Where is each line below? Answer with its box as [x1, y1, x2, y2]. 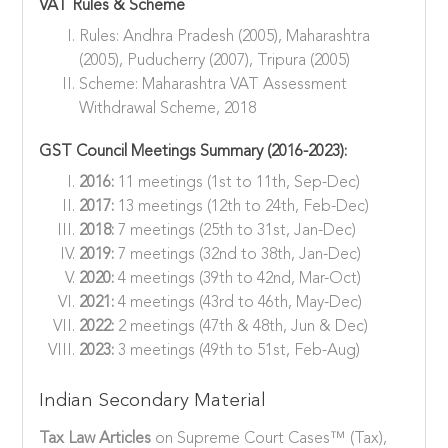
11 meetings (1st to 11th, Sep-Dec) [114, 175, 361, 192]
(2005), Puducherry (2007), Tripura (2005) [79, 53, 351, 70]
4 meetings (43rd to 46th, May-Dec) [114, 295, 363, 312]
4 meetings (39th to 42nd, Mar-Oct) [114, 271, 362, 288]
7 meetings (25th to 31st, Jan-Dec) [114, 223, 357, 240]
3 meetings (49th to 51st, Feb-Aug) [114, 343, 361, 360]
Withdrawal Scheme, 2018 [79, 101, 257, 118]
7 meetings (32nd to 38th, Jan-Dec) [114, 247, 362, 264]
